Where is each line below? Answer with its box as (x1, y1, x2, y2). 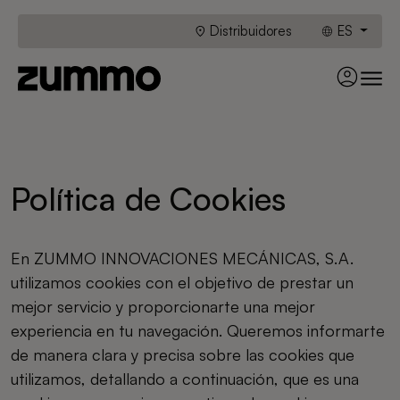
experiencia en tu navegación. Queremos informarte (11, 321, 385, 340)
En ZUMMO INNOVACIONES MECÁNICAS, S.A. (11, 248, 354, 268)
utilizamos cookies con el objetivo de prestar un (11, 272, 354, 292)
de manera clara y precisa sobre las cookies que (11, 345, 354, 364)
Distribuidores (206, 22, 293, 39)
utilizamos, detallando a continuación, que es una (11, 369, 359, 388)
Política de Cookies (11, 179, 286, 219)
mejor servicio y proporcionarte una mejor (11, 296, 315, 316)
